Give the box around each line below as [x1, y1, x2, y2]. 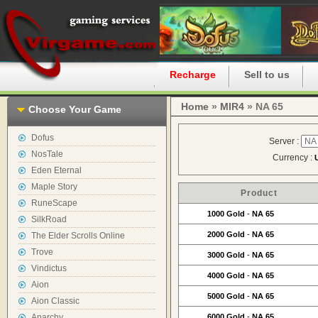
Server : [258, 136, 301, 146]
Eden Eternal [31, 165, 82, 175]
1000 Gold [207, 209, 247, 218]
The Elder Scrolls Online [31, 231, 125, 241]
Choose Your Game [28, 104, 121, 115]
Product [240, 188, 278, 198]
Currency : [273, 153, 314, 163]
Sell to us [244, 69, 290, 80]
